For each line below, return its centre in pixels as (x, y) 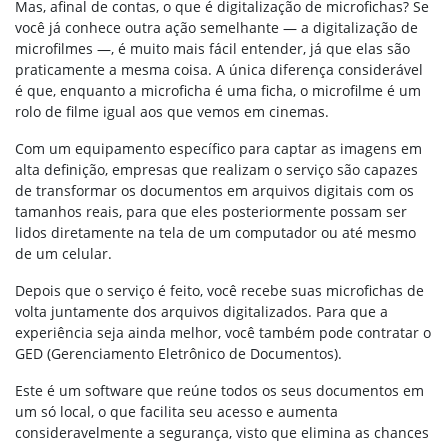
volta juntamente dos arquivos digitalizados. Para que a (201, 311)
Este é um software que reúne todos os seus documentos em (219, 390)
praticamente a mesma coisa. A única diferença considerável (219, 69)
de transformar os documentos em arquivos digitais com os (214, 190)
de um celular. (63, 253)
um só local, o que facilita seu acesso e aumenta (176, 411)
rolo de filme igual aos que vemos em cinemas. (172, 111)
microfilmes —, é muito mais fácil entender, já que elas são (212, 48)
